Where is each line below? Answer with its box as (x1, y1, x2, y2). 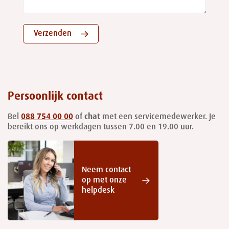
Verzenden (34, 30, 72, 38)
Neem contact (81, 166, 131, 175)
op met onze (81, 176, 127, 185)
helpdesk (81, 187, 114, 195)
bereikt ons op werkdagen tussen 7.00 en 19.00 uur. (8, 123, 194, 132)
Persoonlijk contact (8, 91, 103, 103)
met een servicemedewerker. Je (100, 113, 216, 122)
